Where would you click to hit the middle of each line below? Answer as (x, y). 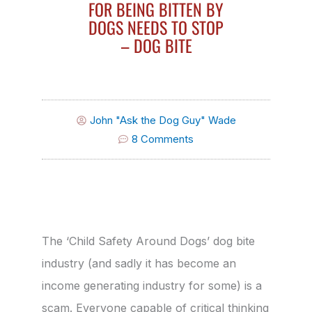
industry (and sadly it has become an (139, 264)
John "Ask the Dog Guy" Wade (163, 120)
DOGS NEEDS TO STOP (156, 28)
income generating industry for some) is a (152, 286)
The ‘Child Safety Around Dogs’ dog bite (148, 241)
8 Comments (163, 139)
